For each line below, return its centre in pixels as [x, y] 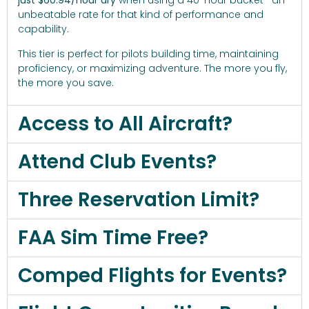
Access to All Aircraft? [125, 124]
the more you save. [66, 82]
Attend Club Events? [117, 162]
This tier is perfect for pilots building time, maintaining [148, 53]
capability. [43, 29]
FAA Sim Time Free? [113, 238]
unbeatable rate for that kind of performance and [141, 15]
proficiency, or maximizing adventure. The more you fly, [152, 68]
